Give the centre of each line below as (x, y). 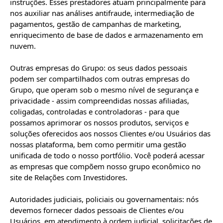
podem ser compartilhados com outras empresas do (100, 79)
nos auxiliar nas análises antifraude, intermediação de (102, 13)
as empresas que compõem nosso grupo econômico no (105, 166)
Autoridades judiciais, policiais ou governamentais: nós (104, 199)
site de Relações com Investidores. (69, 177)
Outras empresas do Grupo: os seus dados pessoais (99, 68)
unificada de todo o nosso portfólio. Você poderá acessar (107, 155)
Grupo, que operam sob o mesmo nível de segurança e (104, 90)
